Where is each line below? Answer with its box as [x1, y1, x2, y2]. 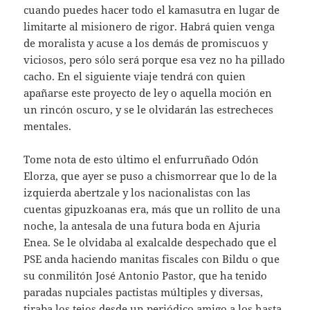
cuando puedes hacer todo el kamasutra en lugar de [24, 2, 280, 17]
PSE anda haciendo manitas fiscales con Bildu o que [24, 251, 280, 266]
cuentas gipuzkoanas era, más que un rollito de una [24, 201, 281, 216]
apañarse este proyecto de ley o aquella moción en [24, 85, 273, 100]
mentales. [24, 118, 72, 133]
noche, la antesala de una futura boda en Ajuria [24, 218, 261, 232]
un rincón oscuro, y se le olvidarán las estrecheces [24, 102, 274, 116]
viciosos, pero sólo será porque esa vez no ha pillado [24, 52, 286, 66]
